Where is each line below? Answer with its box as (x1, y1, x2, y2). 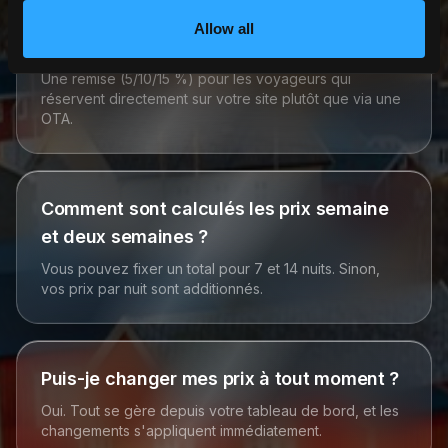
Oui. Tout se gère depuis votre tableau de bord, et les (41, 402, 399, 419)
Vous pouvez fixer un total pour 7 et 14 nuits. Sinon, (41, 260, 380, 277)
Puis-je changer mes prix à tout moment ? (41, 368, 400, 389)
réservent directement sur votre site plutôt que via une (41, 90, 401, 107)
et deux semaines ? (41, 226, 209, 247)
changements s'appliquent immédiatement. (41, 422, 322, 439)
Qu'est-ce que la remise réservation (41, 8, 353, 29)
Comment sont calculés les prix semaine (41, 198, 389, 219)
